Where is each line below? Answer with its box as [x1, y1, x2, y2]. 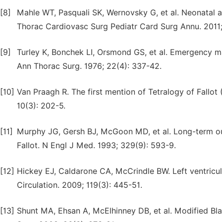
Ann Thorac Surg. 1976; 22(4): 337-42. [17, 61, 162, 71]
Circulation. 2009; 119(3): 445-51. [17, 180, 142, 190]
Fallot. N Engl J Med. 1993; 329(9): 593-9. [17, 141, 176, 150]
